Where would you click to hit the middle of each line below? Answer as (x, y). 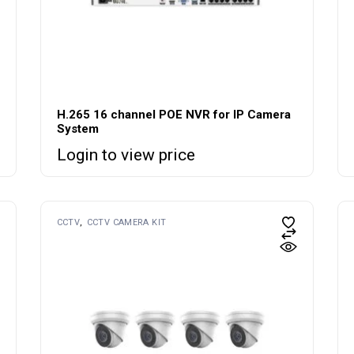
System (77, 128)
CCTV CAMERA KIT (126, 222)
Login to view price (126, 154)
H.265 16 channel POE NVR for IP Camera (173, 114)
